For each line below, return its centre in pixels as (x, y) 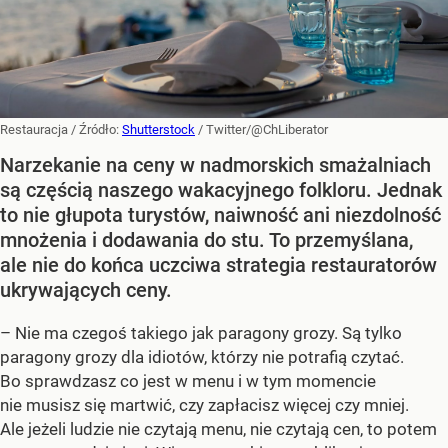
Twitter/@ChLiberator (267, 129)
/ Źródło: (96, 129)
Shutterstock (158, 129)
